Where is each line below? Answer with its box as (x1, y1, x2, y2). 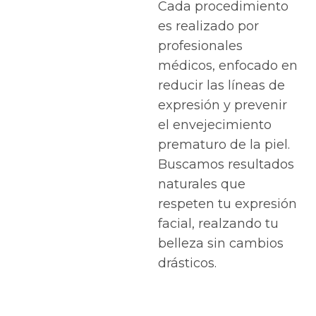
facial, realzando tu (158, 216, 279, 231)
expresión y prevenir (158, 97, 287, 113)
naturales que (158, 176, 245, 192)
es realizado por (158, 18, 259, 34)
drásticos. (158, 255, 217, 271)
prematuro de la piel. (158, 137, 290, 152)
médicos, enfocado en (158, 58, 298, 73)
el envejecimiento (158, 117, 272, 133)
